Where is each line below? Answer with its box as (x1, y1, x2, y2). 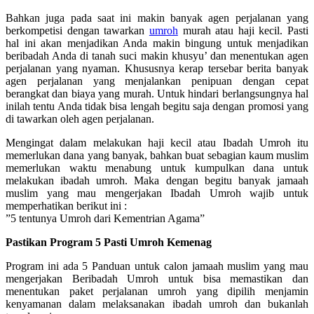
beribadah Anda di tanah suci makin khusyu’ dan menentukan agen (6, 49, 308, 62)
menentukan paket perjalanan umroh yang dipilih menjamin (6, 285, 308, 297)
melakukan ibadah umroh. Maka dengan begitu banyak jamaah (6, 174, 308, 186)
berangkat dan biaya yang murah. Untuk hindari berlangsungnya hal (6, 87, 308, 100)
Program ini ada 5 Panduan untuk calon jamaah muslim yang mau (6, 259, 308, 272)
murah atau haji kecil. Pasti (177, 24, 308, 36)
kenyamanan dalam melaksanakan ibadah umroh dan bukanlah (6, 297, 308, 310)
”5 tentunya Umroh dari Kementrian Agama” (6, 212, 205, 224)
